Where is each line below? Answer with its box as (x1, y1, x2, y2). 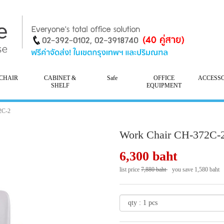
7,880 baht (141, 166, 167, 173)
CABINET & (44, 74, 76, 81)
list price (119, 166, 141, 173)
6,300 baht (119, 149, 177, 163)
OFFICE (153, 74, 174, 81)
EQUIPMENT (146, 82, 181, 89)
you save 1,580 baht (167, 166, 221, 173)
